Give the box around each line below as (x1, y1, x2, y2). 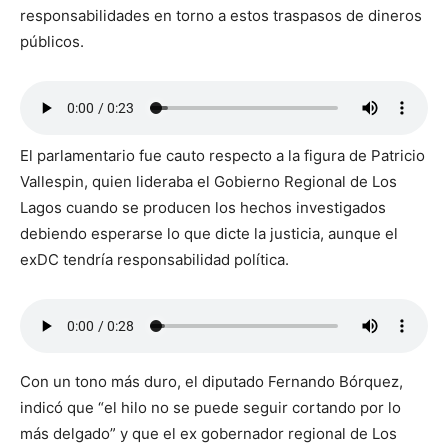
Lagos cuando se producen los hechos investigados (20, 197, 386, 217)
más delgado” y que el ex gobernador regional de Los (20, 423, 397, 443)
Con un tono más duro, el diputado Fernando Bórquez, (20, 371, 403, 391)
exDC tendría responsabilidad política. (20, 249, 289, 269)
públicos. (20, 31, 84, 51)
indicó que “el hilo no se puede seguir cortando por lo (20, 397, 401, 417)
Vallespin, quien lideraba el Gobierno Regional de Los (20, 171, 397, 191)
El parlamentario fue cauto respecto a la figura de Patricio (20, 145, 425, 165)
